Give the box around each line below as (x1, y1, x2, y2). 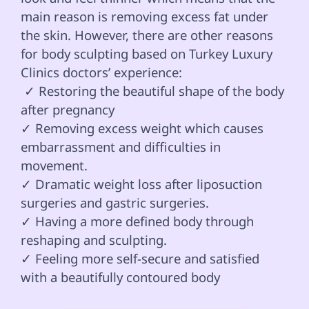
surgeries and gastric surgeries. (21, 194, 209, 212)
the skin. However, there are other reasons (21, 26, 277, 44)
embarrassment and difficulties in (21, 138, 224, 156)
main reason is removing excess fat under (21, 8, 272, 26)
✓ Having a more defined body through (21, 212, 257, 230)
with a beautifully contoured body (21, 268, 220, 286)
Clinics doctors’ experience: (21, 63, 186, 81)
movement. (21, 157, 88, 175)
